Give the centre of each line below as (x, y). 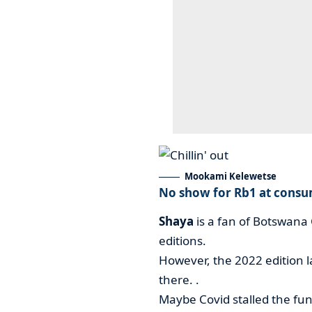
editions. (182, 241)
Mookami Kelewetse (230, 176)
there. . (179, 280)
